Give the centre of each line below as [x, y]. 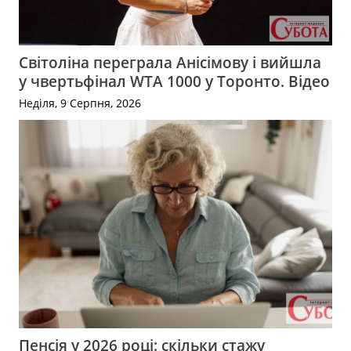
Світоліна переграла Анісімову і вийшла [170, 62]
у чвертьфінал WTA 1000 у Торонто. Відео [174, 81]
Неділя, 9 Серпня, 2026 [80, 103]
